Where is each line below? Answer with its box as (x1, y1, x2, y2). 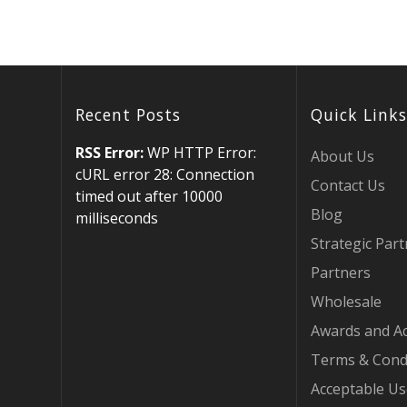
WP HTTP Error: (144, 143, 257, 163)
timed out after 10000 (75, 186, 223, 206)
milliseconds (75, 208, 159, 228)
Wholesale (310, 292, 382, 312)
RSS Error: (75, 143, 144, 163)
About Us (310, 146, 374, 166)
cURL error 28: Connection (75, 164, 255, 184)
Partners (310, 263, 371, 283)
